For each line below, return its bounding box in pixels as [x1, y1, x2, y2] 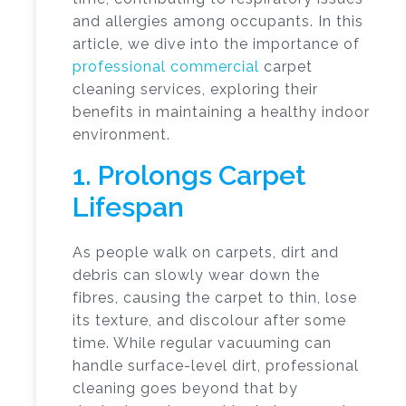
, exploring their [202, 81, 318, 98]
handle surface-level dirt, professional [72, 357, 359, 374]
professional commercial [72, 58, 259, 75]
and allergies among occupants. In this [72, 13, 363, 30]
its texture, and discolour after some [72, 312, 346, 329]
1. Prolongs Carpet [72, 159, 306, 191]
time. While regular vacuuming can [72, 334, 332, 352]
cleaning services [72, 81, 202, 98]
